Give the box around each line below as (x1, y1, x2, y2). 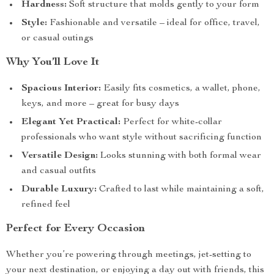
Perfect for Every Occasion (6, 223, 145, 234)
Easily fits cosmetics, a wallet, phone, (101, 84, 261, 94)
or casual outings (21, 34, 94, 43)
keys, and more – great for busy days (21, 99, 179, 109)
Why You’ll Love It (6, 57, 100, 68)
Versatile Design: (21, 151, 98, 161)
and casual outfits (21, 166, 96, 176)
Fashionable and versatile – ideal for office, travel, (47, 18, 260, 28)
